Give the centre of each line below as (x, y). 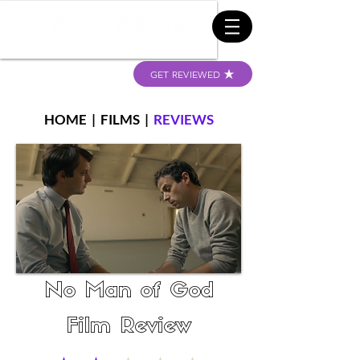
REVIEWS (183, 119)
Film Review (129, 327)
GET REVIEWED (185, 74)
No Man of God (129, 292)
